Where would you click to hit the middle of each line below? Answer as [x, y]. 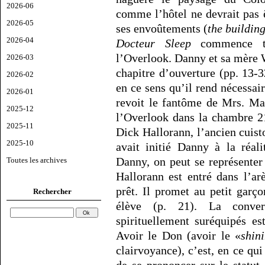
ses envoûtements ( [162, 29]
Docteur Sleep [153, 43]
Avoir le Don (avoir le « [179, 236]
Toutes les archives [37, 160]
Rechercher [52, 191]
